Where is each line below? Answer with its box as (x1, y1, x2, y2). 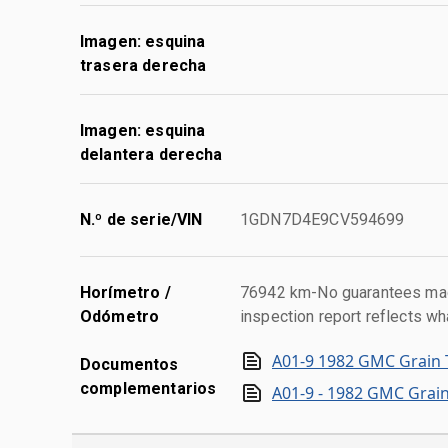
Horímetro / (80, 282, 171, 302)
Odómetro (80, 306, 160, 326)
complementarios (80, 378, 217, 398)
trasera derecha (80, 55, 207, 75)
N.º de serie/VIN (80, 209, 203, 229)
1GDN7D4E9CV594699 (240, 209, 405, 229)
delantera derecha (80, 144, 223, 164)
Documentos (80, 354, 179, 374)
